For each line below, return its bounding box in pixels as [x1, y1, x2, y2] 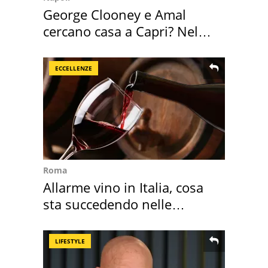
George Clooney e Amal [43, 5, 186, 24]
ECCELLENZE [55, 64, 92, 73]
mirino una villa [43, 39, 139, 57]
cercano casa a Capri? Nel [43, 22, 198, 41]
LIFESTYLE [55, 237, 85, 246]
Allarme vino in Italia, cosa [43, 178, 203, 197]
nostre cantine [43, 212, 132, 230]
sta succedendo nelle [43, 195, 172, 214]
